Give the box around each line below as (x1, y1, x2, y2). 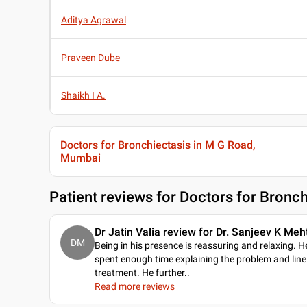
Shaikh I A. (61, 90, 106, 101)
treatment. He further (95, 267, 184, 279)
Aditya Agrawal (61, 14, 126, 26)
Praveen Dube (61, 52, 120, 64)
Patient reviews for (49, 188, 180, 206)
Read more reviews (95, 281, 175, 293)
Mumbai (60, 151, 101, 165)
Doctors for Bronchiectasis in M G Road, (60, 138, 256, 152)
